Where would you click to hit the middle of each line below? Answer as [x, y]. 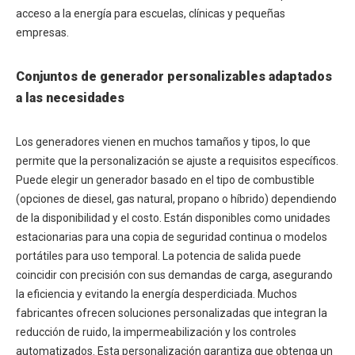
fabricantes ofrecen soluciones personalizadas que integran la [172, 313]
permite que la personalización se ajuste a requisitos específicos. [177, 161]
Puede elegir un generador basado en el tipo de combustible [165, 180]
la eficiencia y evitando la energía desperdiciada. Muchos [157, 294]
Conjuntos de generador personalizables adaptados [174, 76]
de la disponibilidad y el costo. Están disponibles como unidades [173, 218]
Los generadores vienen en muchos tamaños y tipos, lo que [163, 142]
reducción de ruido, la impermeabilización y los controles [156, 332]
